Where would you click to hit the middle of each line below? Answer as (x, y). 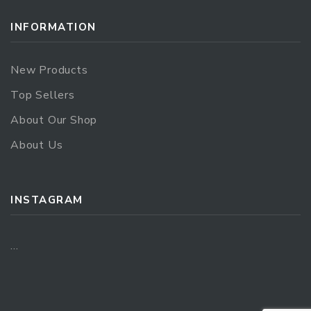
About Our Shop (54, 120)
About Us (37, 145)
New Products (49, 70)
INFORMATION (53, 27)
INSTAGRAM (47, 200)
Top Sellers (43, 95)
